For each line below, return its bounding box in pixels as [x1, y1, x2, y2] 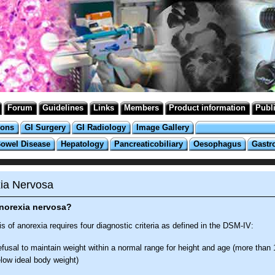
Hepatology [61, 139, 104, 149]
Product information [169, 103, 246, 112]
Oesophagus [193, 139, 241, 149]
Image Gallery [136, 123, 189, 132]
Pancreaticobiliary [114, 139, 183, 149]
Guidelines [42, 103, 83, 112]
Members [124, 103, 159, 112]
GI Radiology [76, 123, 126, 132]
